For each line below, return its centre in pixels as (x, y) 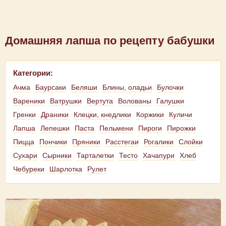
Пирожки (181, 128)
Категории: (33, 73)
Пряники (86, 142)
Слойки (191, 142)
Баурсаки (51, 87)
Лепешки (55, 128)
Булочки (170, 87)
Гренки (24, 115)
